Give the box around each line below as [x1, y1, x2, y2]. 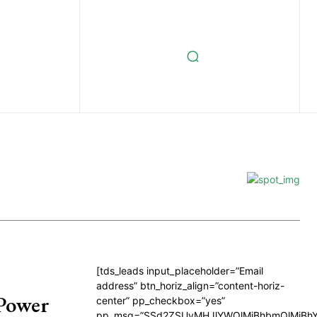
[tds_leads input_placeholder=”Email [96, 265, 263, 277]
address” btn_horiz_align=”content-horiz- [96, 279, 284, 292]
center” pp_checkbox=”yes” [96, 294, 225, 306]
